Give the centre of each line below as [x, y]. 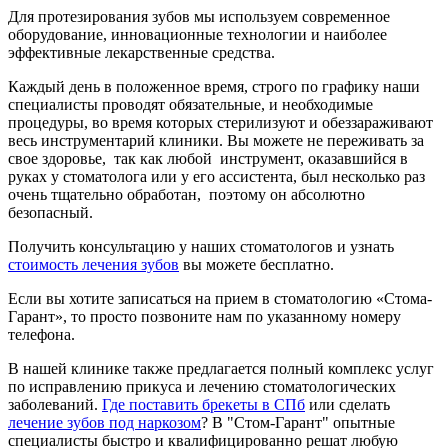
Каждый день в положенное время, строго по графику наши [214, 87]
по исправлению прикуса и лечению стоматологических [202, 387]
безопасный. [50, 213]
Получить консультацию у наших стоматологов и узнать [201, 247]
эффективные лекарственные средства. [141, 53]
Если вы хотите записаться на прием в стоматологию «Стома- [220, 299]
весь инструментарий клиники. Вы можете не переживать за [216, 141]
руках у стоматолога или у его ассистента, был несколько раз [216, 177]
